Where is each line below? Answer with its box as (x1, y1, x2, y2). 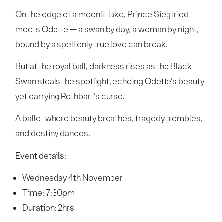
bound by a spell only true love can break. (15, 39, 169, 50)
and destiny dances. (15, 128, 92, 139)
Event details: (15, 150, 67, 161)
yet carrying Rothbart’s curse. (15, 91, 127, 102)
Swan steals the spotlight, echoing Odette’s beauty (15, 76, 205, 87)
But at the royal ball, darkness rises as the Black (15, 61, 192, 72)
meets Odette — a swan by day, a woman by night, (15, 24, 199, 35)
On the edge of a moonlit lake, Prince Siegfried (15, 9, 189, 20)
